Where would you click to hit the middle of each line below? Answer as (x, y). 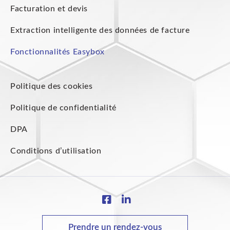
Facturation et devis (49, 8)
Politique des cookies (52, 86)
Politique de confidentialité (63, 108)
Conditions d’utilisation (56, 151)
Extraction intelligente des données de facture (100, 30)
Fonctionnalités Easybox (57, 52)
